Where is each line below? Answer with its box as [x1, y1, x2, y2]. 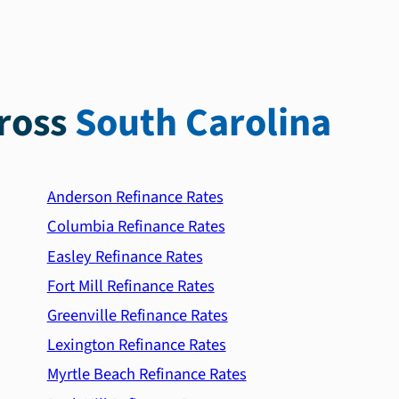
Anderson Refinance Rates [46, 185, 224, 209]
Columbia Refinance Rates [46, 215, 225, 239]
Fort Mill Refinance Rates [46, 273, 215, 297]
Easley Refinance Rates [46, 244, 203, 268]
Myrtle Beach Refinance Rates [46, 362, 247, 387]
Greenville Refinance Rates [46, 304, 228, 328]
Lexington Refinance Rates [46, 333, 226, 357]
